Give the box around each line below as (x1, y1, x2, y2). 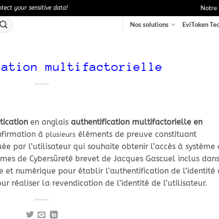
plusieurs (45, 130, 76, 139)
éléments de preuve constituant (76, 129, 197, 139)
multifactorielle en (132, 117, 202, 127)
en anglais (28, 117, 71, 127)
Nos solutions (130, 21, 169, 28)
